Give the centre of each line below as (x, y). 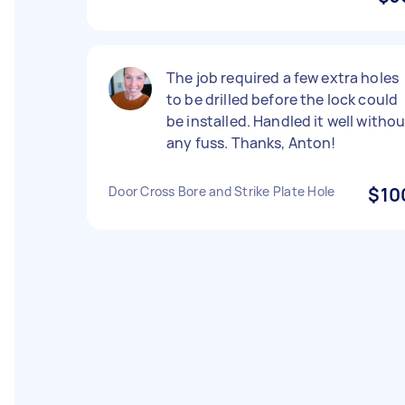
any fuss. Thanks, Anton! (251, 143)
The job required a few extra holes (283, 78)
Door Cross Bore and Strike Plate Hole (222, 191)
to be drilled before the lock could (283, 99)
